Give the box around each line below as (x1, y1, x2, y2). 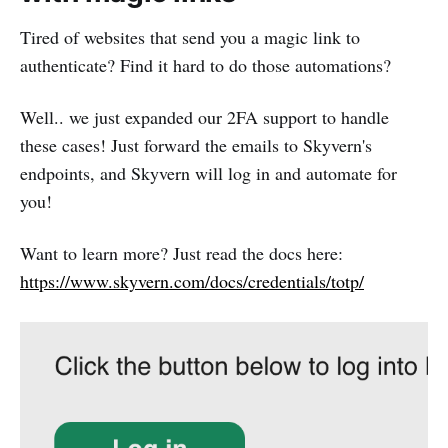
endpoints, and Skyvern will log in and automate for (20, 161, 397, 186)
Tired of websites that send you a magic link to (20, 25, 360, 50)
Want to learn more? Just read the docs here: (20, 241, 343, 266)
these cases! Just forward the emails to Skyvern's (20, 133, 372, 158)
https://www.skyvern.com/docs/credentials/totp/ (20, 269, 364, 294)
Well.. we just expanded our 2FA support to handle (20, 105, 389, 130)
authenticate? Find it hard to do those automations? (20, 53, 391, 78)
